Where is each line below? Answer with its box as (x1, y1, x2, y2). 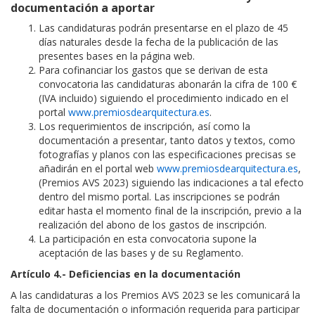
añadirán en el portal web (39, 162, 157, 176)
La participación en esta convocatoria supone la (39, 232, 257, 246)
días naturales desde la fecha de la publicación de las (39, 35, 278, 49)
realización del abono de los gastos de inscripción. (39, 218, 266, 232)
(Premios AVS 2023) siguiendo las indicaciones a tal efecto (39, 176, 304, 190)
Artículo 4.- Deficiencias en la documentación (11, 267, 240, 281)
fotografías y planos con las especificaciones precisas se (39, 148, 296, 162)
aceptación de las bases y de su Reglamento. (39, 246, 243, 260)
